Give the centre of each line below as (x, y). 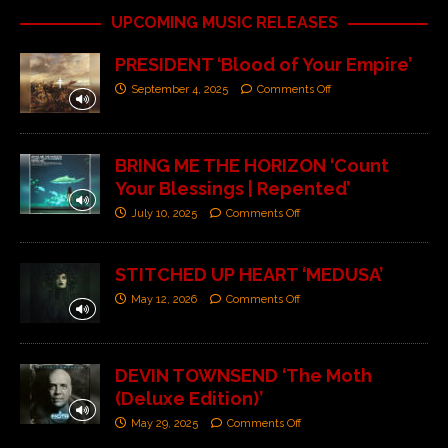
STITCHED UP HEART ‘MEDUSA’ (249, 274)
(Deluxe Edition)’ (189, 398)
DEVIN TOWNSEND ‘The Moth (243, 375)
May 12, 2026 (164, 299)
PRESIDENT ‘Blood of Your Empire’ (263, 64)
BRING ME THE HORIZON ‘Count (252, 165)
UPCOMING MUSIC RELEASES (224, 22)
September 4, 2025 (179, 89)
